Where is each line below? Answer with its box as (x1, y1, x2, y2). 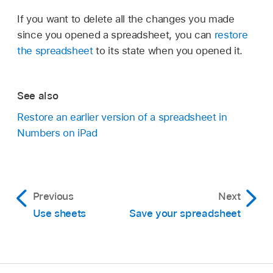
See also (17, 90, 58, 102)
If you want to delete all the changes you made (17, 12, 235, 25)
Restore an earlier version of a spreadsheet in (17, 110, 227, 123)
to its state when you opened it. (93, 44, 243, 57)
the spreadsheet (17, 44, 93, 57)
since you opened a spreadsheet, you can (17, 28, 214, 41)
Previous (32, 190, 74, 202)
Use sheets (32, 207, 86, 219)
